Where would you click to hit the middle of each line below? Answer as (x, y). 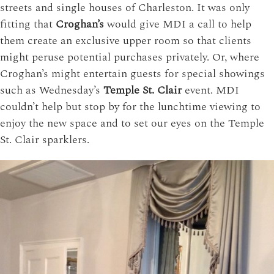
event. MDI (210, 91)
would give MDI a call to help (178, 24)
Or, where (236, 57)
